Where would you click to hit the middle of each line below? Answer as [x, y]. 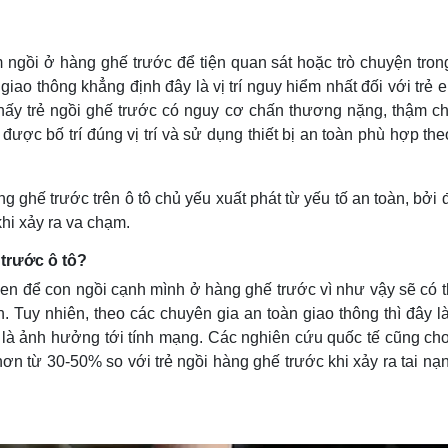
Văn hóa [65, 109]
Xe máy [266, 11]
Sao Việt [268, 177]
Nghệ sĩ [266, 135]
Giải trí [258, 109]
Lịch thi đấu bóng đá [107, 11]
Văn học [69, 156]
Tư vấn [264, 32]
